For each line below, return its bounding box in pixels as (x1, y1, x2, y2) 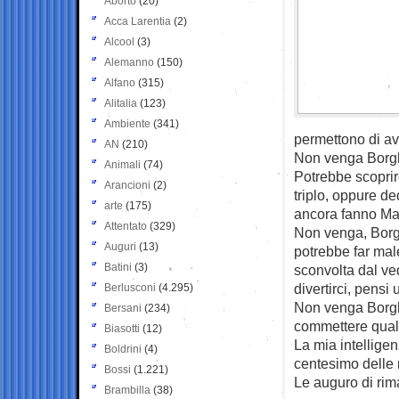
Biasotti (104, 322, 140, 335)
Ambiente (104, 117, 151, 130)
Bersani (104, 301, 142, 314)
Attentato (104, 219, 147, 232)
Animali (104, 158, 141, 171)
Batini (104, 260, 132, 273)
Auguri (104, 240, 136, 253)
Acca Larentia (104, 14, 171, 28)
